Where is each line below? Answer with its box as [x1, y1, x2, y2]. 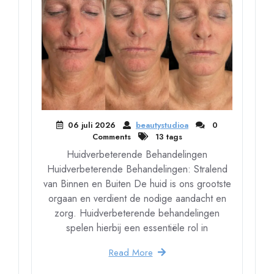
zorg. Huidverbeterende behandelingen [54, 206, 220, 220]
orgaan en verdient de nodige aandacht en [48, 191, 226, 206]
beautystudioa [136, 119, 188, 131]
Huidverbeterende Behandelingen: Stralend [46, 161, 228, 176]
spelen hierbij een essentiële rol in [66, 220, 208, 235]
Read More [108, 245, 153, 259]
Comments [92, 130, 131, 143]
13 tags [152, 130, 182, 143]
